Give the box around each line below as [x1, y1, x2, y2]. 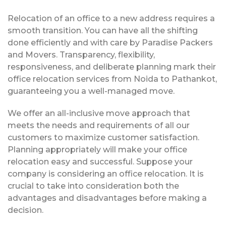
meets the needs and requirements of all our [8, 120, 190, 130]
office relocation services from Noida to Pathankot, [8, 74, 217, 84]
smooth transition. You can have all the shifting [8, 25, 198, 35]
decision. [8, 205, 43, 215]
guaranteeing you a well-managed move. [8, 86, 175, 96]
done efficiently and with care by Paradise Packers [8, 37, 213, 47]
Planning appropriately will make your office [8, 144, 187, 154]
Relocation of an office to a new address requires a [8, 13, 215, 23]
